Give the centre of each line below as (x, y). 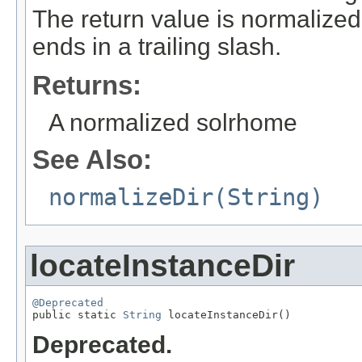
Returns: (87, 85)
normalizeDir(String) (186, 197)
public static (78, 314)
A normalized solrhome (173, 122)
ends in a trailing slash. (157, 46)
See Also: (92, 159)
